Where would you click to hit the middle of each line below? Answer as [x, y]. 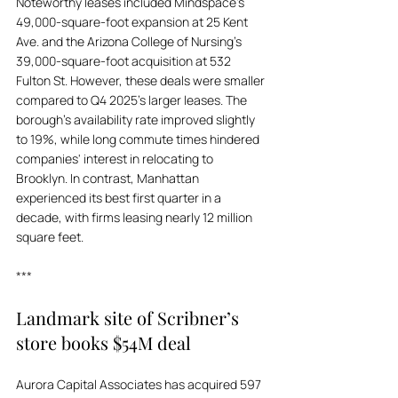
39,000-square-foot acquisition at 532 [125, 61]
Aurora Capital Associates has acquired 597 [140, 384]
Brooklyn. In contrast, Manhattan [109, 178]
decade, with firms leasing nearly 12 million [135, 217]
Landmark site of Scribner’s [130, 318]
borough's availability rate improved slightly [137, 119]
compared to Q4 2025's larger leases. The [133, 100]
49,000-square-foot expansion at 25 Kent [133, 22]
